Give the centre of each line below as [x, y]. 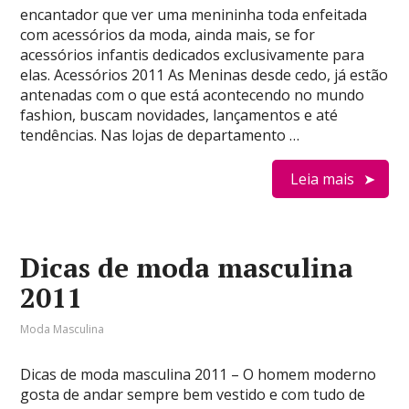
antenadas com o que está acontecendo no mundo [193, 95]
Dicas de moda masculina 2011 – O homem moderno [199, 374]
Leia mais [322, 179]
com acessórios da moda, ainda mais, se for [168, 35]
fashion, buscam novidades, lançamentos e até [179, 115]
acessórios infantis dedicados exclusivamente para [193, 55]
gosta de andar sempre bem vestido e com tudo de [193, 394]
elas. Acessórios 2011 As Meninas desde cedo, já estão [204, 75]
